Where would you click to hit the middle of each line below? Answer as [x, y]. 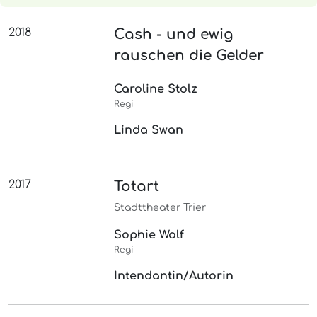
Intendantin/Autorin [174, 276]
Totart [137, 187]
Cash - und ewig [174, 35]
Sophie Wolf [149, 235]
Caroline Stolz [156, 90]
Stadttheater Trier [160, 208]
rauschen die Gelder [189, 56]
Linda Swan [149, 131]
